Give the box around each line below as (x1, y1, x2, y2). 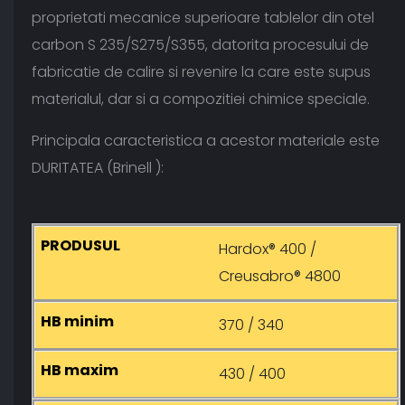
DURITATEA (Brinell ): (32, 157, 164, 179)
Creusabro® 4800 (219, 266, 341, 287)
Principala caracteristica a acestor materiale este (32, 130, 380, 152)
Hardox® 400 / (219, 239, 316, 260)
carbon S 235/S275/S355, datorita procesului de (32, 34, 369, 56)
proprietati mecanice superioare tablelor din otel (32, 7, 374, 29)
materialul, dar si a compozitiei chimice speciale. (32, 89, 370, 110)
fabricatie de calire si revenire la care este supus (32, 61, 371, 83)
